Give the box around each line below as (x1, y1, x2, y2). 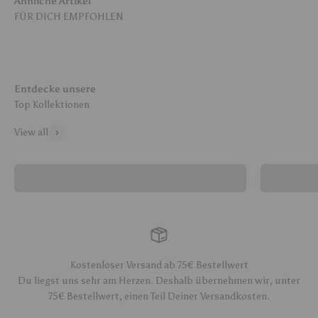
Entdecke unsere (14, 82, 96, 95)
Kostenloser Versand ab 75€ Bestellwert (70, 258, 248, 271)
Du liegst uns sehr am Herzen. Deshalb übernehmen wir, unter (18, 274, 300, 287)
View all (14, 126, 48, 138)
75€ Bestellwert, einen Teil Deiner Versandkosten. (48, 290, 270, 302)
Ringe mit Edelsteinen (81, 160, 180, 172)
